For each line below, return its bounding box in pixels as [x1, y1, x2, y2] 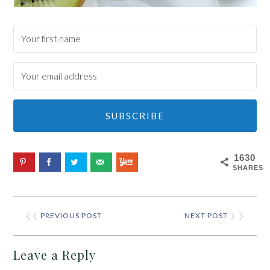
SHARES [232, 163, 263, 171]
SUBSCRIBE [105, 110, 165, 121]
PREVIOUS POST [40, 210, 102, 220]
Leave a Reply [13, 246, 96, 263]
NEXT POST [184, 210, 228, 220]
